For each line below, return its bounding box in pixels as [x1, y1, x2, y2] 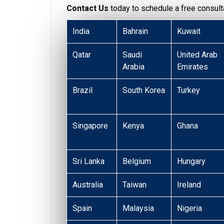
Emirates [177, 62, 208, 72]
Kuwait [177, 26, 201, 36]
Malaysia [122, 203, 154, 213]
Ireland [177, 180, 201, 190]
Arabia [122, 62, 145, 72]
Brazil [72, 85, 93, 95]
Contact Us [66, 3, 108, 13]
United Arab [177, 50, 218, 60]
